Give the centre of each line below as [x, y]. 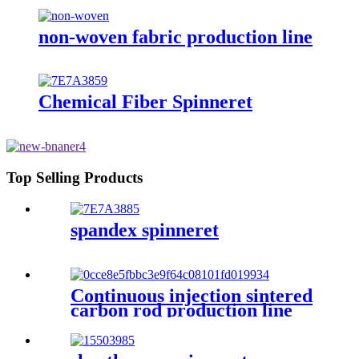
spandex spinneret [145, 230]
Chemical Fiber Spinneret [145, 102]
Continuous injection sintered [192, 295]
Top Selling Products [75, 178]
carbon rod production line [182, 310]
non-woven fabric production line [175, 36]
